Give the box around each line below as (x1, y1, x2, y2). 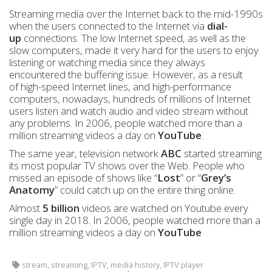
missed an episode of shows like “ (9, 171, 157, 185)
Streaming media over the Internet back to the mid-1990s (9, 7, 263, 21)
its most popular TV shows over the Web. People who (9, 158, 245, 172)
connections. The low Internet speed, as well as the (21, 31, 246, 45)
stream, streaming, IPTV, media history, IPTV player (20, 260, 203, 270)
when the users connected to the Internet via (9, 19, 207, 33)
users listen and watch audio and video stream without (9, 104, 248, 118)
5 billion (42, 201, 80, 215)
